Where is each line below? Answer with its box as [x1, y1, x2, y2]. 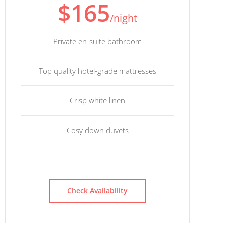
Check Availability [67, 186, 128, 196]
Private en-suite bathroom [53, 36, 142, 47]
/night [110, 11, 137, 25]
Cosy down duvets [66, 125, 129, 136]
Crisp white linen [70, 95, 125, 106]
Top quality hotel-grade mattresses [39, 66, 156, 76]
